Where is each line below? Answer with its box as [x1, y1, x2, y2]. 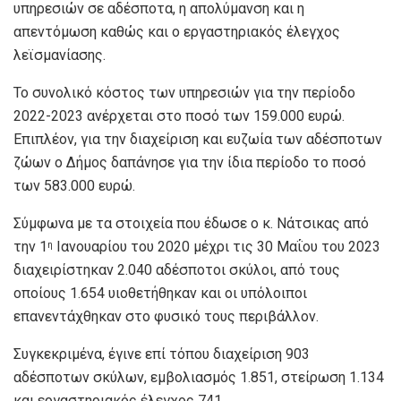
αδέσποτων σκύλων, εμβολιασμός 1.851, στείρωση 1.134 [13, 368, 384, 386]
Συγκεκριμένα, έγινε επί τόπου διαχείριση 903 [13, 345, 310, 363]
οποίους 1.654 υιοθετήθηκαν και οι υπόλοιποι [13, 284, 307, 302]
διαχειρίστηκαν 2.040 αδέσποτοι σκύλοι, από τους [13, 260, 340, 278]
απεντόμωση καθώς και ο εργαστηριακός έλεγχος [13, 22, 340, 40]
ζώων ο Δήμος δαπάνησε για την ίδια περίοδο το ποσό [13, 153, 366, 171]
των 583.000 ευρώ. [13, 176, 135, 194]
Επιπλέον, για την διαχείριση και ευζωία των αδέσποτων [13, 130, 382, 148]
